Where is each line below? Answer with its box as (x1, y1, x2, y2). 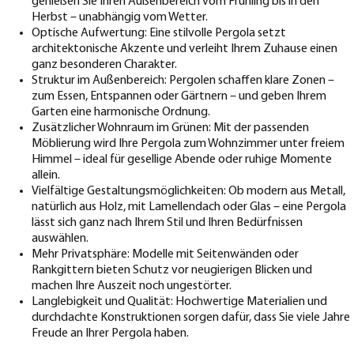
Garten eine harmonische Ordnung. (32, 106, 210, 119)
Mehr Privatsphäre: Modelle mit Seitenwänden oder (32, 248, 299, 262)
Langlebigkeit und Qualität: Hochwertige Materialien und (32, 296, 327, 309)
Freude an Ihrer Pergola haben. (32, 327, 189, 341)
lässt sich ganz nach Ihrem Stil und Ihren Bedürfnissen (32, 217, 303, 230)
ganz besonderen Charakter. (32, 58, 177, 72)
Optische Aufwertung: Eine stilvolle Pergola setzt (32, 27, 286, 40)
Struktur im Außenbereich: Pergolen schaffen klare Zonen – (32, 74, 334, 88)
